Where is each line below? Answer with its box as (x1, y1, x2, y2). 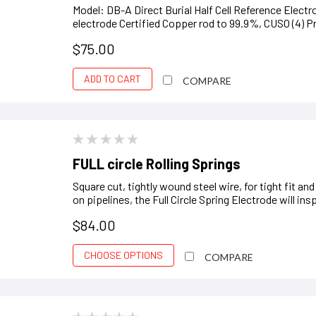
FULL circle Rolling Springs (73, 155, 241, 172)
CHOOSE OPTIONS (84, 249, 164, 261)
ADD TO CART (84, 73, 142, 85)
